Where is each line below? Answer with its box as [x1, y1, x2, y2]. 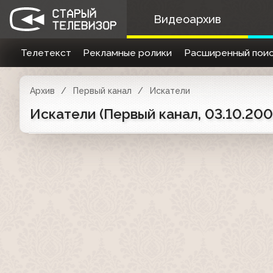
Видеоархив [153, 13, 221, 26]
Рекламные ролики [83, 47, 172, 58]
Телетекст [20, 47, 71, 58]
